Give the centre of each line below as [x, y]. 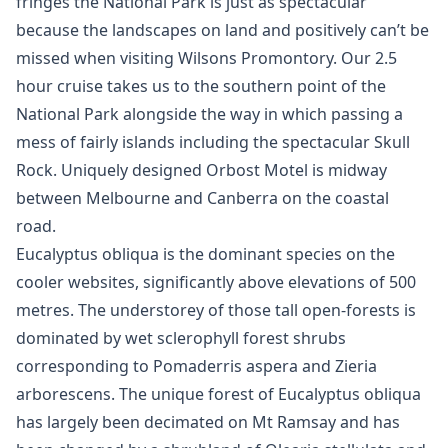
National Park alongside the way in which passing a [209, 114]
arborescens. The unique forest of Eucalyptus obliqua [218, 394]
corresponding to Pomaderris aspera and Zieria [196, 366]
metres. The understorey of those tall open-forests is [216, 310]
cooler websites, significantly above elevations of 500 [216, 282]
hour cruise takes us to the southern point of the [201, 86]
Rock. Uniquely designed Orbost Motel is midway [201, 170]
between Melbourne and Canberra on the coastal [202, 198]
